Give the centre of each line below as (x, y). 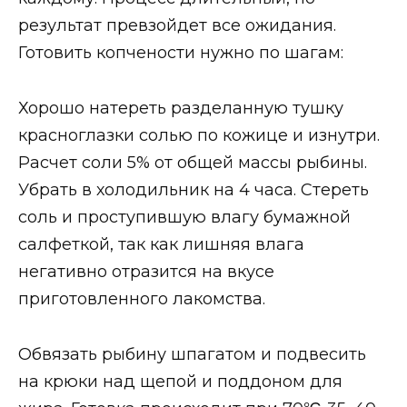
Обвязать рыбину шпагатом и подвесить (192, 354)
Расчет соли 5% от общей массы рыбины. (193, 162)
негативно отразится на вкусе (146, 271)
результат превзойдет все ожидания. (177, 26)
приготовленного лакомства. (142, 298)
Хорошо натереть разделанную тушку (181, 108)
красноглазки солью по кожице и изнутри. (199, 135)
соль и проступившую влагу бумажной (184, 217)
